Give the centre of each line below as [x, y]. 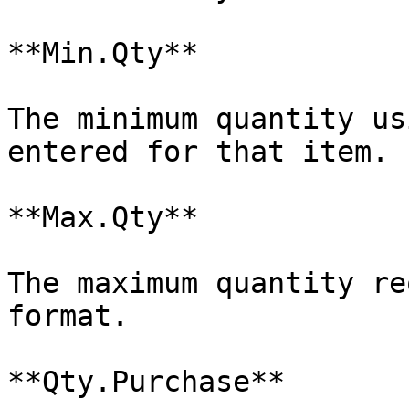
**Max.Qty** [103, 217]
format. [68, 316]
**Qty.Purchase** [146, 382]
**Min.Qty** [103, 53]
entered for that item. [198, 152]
